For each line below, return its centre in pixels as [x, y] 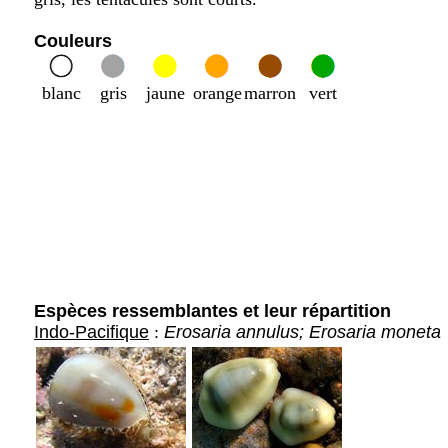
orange [217, 93]
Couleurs [73, 41]
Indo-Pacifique [91, 332]
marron [270, 93]
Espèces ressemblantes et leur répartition [212, 311]
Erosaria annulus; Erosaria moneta [302, 332]
